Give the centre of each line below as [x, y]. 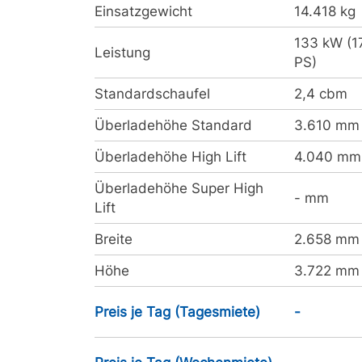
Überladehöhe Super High [179, 188]
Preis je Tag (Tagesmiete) [177, 312]
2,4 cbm [321, 94]
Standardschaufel [152, 94]
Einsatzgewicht [143, 11]
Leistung [122, 53]
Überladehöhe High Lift [170, 157]
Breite [114, 239]
